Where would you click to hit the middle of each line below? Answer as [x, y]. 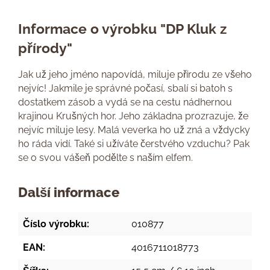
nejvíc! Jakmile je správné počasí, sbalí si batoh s [125, 88]
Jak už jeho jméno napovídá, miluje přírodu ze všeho [135, 74]
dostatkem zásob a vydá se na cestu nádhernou [125, 102]
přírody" [45, 48]
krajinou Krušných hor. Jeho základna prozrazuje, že [133, 116]
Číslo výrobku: [56, 224]
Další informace [69, 193]
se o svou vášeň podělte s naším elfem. [105, 158]
